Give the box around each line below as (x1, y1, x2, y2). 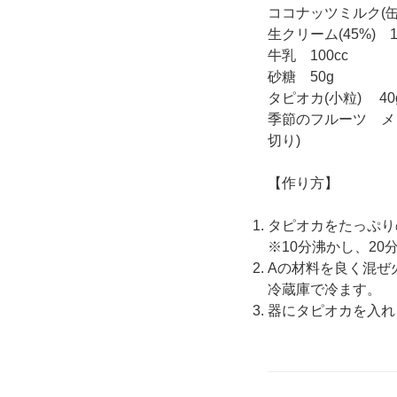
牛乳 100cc (268, 48, 348, 64)
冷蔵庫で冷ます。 (268, 282, 381, 298)
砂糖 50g (268, 69, 334, 85)
